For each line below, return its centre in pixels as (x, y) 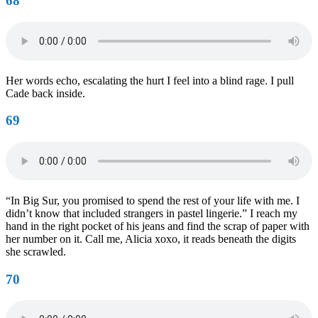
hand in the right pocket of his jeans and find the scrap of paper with (158, 226)
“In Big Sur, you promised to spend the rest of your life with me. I (153, 201)
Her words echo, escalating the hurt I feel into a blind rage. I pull (150, 80)
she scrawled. (36, 252)
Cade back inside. (45, 93)
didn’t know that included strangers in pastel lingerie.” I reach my (152, 214)
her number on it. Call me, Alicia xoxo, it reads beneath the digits (151, 239)
